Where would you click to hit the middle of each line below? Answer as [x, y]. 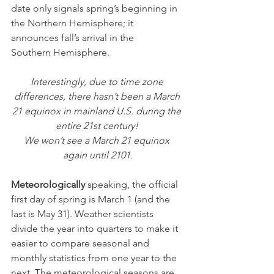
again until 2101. [98, 155]
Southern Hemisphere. [60, 52]
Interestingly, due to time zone [98, 81]
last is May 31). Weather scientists [83, 213]
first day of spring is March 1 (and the [92, 199]
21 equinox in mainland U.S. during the [98, 111]
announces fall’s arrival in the [74, 37]
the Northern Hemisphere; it [73, 23]
